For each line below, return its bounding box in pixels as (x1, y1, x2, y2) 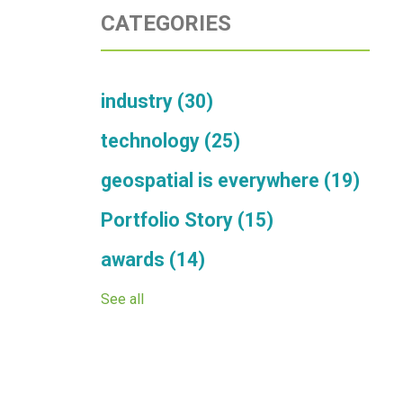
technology (101, 129, 204, 152)
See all (101, 290, 144, 308)
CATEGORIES (101, 10, 231, 36)
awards (101, 247, 169, 271)
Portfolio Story (101, 208, 237, 231)
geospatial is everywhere (101, 168, 324, 192)
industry (101, 89, 177, 112)
